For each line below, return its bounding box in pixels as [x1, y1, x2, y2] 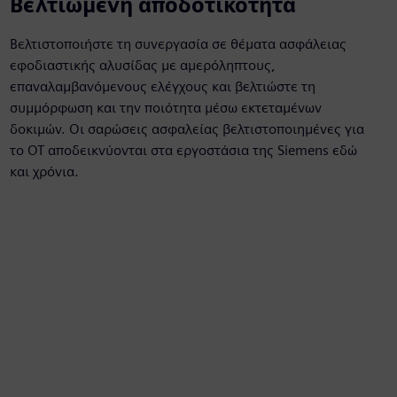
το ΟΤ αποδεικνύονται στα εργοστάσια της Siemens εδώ [9, 142, 357, 159]
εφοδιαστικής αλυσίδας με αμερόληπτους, [9, 57, 276, 74]
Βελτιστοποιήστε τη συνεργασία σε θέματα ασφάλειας [9, 35, 346, 52]
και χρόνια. [9, 163, 79, 180]
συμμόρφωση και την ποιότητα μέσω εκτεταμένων [9, 99, 322, 116]
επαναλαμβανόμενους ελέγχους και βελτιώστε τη [9, 78, 315, 95]
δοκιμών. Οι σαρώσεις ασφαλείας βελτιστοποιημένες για [9, 121, 364, 137]
